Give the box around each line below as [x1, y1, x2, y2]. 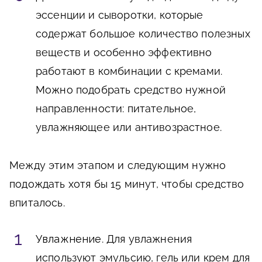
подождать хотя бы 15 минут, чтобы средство [9, 178, 244, 191]
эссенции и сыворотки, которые [36, 9, 204, 22]
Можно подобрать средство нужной [36, 84, 226, 96]
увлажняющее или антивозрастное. [36, 121, 222, 134]
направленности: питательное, [36, 102, 196, 115]
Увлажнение [36, 233, 102, 246]
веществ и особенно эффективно [36, 46, 212, 59]
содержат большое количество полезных [36, 27, 250, 40]
